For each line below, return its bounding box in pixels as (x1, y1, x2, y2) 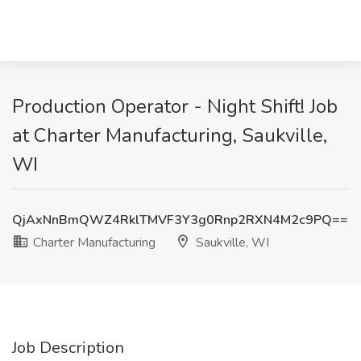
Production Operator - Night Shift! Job (12, 93, 338, 119)
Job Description (12, 337, 124, 359)
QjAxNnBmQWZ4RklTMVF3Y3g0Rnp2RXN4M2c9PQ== (12, 211, 348, 229)
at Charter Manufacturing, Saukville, (12, 122, 327, 148)
